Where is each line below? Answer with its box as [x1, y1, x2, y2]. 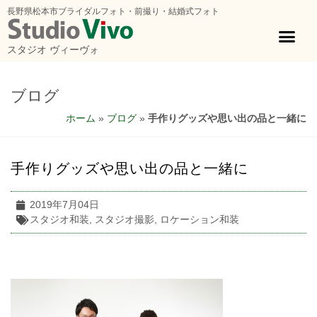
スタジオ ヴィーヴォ [7, 44, 99, 56]
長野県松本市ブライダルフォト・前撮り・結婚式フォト [7, 6, 219, 16]
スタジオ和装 [30, 214, 89, 226]
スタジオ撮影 [95, 214, 154, 226]
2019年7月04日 [30, 199, 99, 211]
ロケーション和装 [160, 214, 239, 226]
